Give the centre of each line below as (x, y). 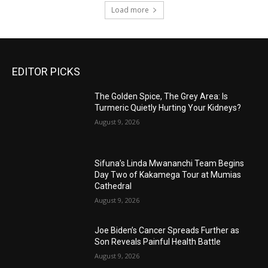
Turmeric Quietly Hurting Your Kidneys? (168, 108)
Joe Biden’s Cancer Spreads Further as (167, 230)
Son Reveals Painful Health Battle (158, 241)
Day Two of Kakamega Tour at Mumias (168, 175)
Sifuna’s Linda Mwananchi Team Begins (170, 164)
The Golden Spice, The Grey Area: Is (162, 97)
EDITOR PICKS (46, 72)
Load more (130, 10)
